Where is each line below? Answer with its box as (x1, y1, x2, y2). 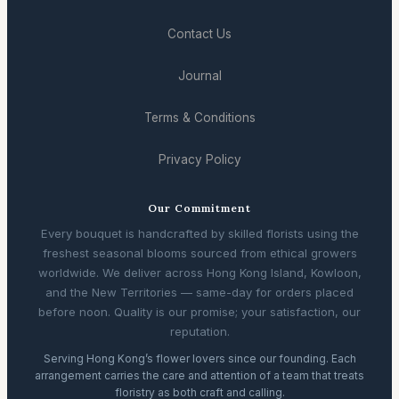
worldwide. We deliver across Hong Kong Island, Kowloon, (37, 265, 362, 280)
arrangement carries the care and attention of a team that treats (35, 368, 364, 382)
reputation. (169, 323, 230, 338)
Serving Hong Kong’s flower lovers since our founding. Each (43, 351, 356, 365)
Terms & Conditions (143, 110, 256, 125)
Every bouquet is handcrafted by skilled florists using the (40, 225, 359, 240)
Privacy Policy (158, 151, 241, 167)
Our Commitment (148, 200, 251, 215)
